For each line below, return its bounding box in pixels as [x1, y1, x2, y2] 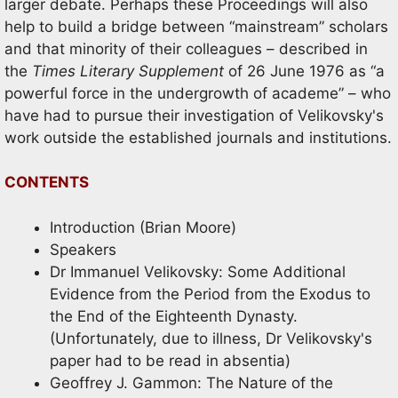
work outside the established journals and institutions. [4, 128, 392, 147]
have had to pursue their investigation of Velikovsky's [4, 106, 384, 124]
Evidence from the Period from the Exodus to [50, 284, 370, 303]
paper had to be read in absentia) [50, 351, 291, 370]
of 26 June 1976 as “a [224, 61, 385, 80]
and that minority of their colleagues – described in [4, 39, 368, 58]
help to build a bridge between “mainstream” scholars [4, 17, 388, 36]
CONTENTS [4, 173, 89, 191]
